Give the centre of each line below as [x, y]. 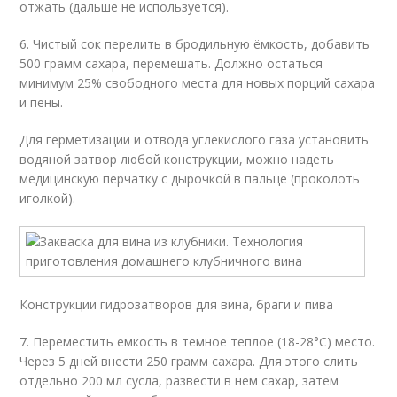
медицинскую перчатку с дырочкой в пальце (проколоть [190, 179]
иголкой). [48, 198]
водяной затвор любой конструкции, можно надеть [177, 159]
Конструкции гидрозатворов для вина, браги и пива [177, 304]
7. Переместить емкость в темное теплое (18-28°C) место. [198, 342]
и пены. [42, 102]
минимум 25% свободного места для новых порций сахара [198, 83]
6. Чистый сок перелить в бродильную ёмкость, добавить [195, 44]
